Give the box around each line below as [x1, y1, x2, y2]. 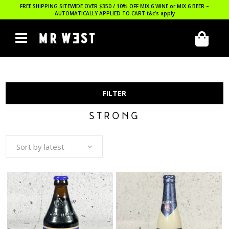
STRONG [89, 110, 140, 124]
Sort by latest [16, 142, 65, 152]
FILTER [103, 88, 126, 98]
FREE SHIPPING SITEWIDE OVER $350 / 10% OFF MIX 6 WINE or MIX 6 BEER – [20, 3, 209, 10]
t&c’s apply [146, 10, 175, 17]
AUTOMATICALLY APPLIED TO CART [54, 10, 147, 17]
